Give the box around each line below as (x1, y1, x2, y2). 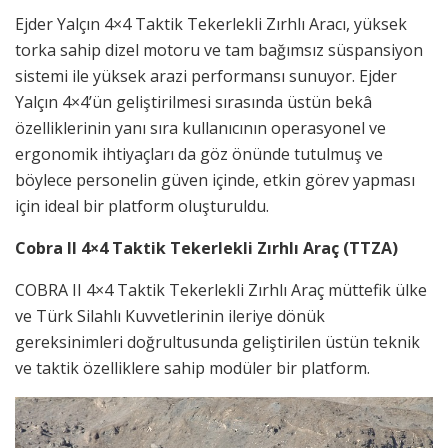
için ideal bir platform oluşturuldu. (15, 195, 269, 218)
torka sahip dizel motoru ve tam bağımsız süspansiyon (15, 39, 423, 62)
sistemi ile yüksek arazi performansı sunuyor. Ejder (15, 65, 397, 88)
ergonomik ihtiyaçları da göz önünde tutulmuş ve (15, 143, 383, 166)
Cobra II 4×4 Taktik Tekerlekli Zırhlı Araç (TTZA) (15, 237, 398, 260)
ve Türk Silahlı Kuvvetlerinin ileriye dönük (15, 305, 325, 328)
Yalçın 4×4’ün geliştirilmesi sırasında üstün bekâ (15, 91, 372, 114)
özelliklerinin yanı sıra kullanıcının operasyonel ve (15, 117, 386, 140)
